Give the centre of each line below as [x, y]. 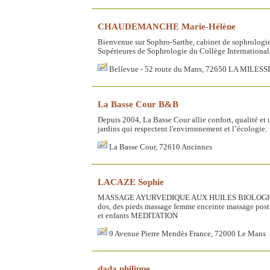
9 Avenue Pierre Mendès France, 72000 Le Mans [187, 234]
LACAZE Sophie [131, 181]
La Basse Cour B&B [138, 104]
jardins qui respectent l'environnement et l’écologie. [182, 129]
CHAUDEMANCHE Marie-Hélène [167, 26]
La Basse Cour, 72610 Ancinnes [161, 147]
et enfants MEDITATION [138, 215]
